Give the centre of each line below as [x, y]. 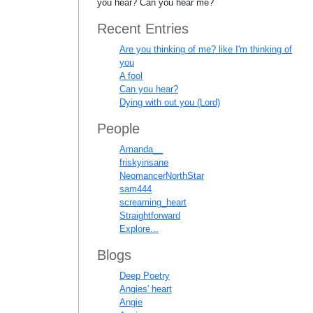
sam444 [136, 189]
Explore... [139, 229]
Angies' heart [146, 289]
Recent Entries [143, 29]
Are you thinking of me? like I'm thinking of [206, 49]
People [118, 129]
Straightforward [150, 216]
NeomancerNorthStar [162, 176]
